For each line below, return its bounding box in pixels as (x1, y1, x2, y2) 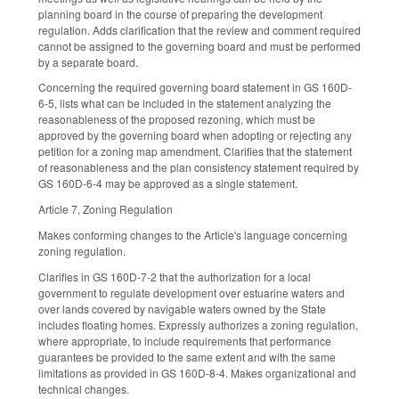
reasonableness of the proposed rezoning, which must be (38, 111, 315, 127)
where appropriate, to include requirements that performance (38, 332, 331, 348)
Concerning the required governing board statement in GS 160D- (38, 79, 352, 95)
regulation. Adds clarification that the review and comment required (38, 21, 361, 37)
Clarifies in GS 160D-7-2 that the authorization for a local (38, 268, 311, 284)
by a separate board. (38, 53, 138, 69)
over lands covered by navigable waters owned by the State (38, 300, 326, 316)
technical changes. (38, 380, 129, 396)
